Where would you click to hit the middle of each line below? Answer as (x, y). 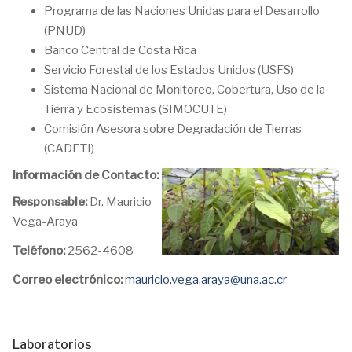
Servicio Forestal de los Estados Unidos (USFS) (169, 70)
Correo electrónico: (68, 280)
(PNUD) (65, 31)
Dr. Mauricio (119, 202)
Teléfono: (39, 251)
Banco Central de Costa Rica (120, 50)
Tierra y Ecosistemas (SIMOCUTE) (136, 109)
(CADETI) (69, 148)
